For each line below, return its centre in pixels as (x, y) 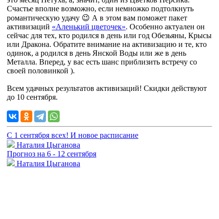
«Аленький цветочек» (89, 26)
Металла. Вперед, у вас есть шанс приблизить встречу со (102, 62)
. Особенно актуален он (165, 26)
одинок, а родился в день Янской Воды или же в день (97, 53)
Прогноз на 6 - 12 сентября (52, 153)
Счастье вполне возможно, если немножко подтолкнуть (100, 8)
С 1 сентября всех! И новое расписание (73, 135)
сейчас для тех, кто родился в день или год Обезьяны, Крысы (109, 35)
